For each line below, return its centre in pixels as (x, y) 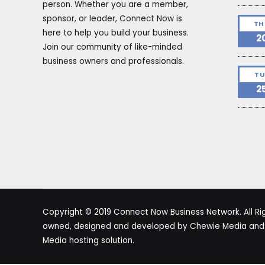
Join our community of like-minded (112, 47)
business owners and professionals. (113, 62)
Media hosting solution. (88, 241)
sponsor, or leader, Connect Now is (112, 19)
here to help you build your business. (116, 33)
